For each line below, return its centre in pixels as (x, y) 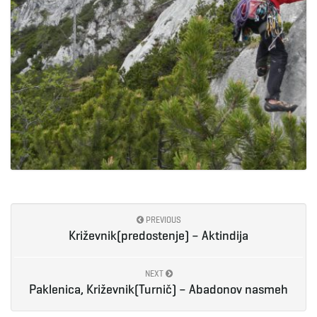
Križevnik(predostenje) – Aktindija (158, 236)
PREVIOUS (162, 220)
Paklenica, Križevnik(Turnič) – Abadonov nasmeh (158, 289)
